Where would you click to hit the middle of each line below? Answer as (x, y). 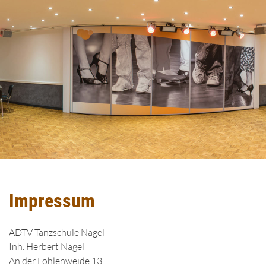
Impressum (52, 201)
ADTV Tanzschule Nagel (57, 232)
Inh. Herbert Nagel (47, 246)
